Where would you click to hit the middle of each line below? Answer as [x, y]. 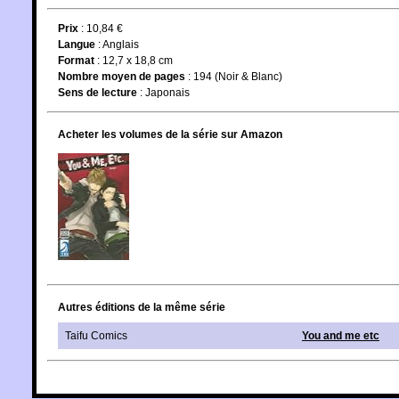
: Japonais [163, 92]
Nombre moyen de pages [122, 76]
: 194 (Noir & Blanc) [234, 76]
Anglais [121, 44]
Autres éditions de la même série [142, 307]
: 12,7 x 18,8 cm [134, 60]
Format [76, 60]
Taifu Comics [96, 335]
